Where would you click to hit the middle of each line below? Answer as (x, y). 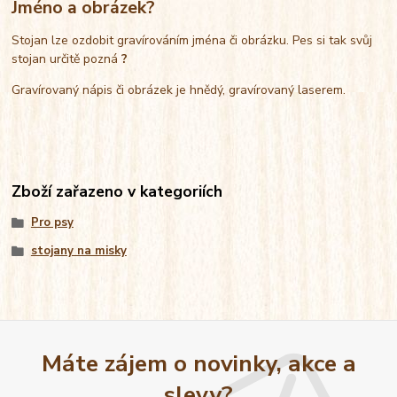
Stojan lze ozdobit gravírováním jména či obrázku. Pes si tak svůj (192, 40)
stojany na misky (78, 250)
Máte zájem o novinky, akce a (198, 363)
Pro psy (52, 222)
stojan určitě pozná (67, 58)
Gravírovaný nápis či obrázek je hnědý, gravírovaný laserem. (181, 90)
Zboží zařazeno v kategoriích (117, 191)
